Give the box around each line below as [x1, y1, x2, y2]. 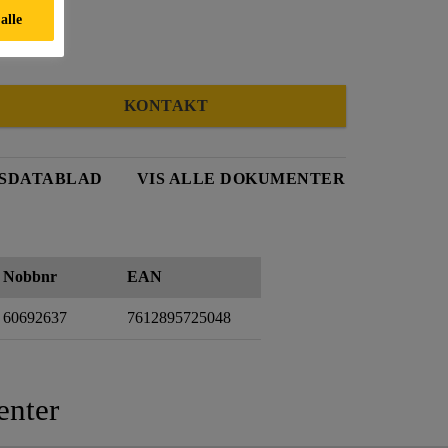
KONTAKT [123, 96, 209, 114]
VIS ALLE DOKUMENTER [136, 169, 345, 187]
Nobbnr [3, 267, 57, 285]
